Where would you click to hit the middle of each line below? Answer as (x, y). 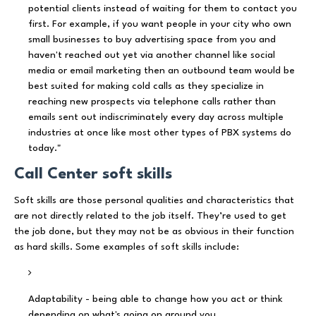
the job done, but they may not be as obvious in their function (154, 231)
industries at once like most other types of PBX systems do (160, 132)
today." (45, 148)
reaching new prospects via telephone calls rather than (152, 101)
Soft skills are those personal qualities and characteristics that (154, 200)
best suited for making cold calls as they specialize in (146, 86)
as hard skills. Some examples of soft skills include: (127, 247)
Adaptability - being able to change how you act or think (156, 299)
